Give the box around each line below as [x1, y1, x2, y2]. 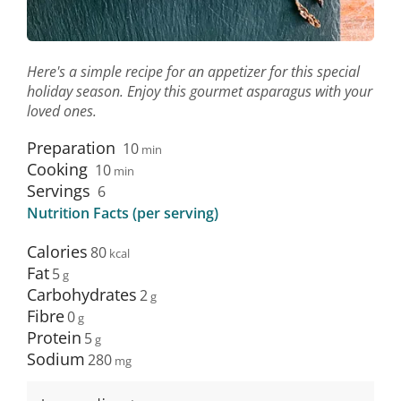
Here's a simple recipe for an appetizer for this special [27, 62, 360, 82]
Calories [27, 241, 88, 263]
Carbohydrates [27, 284, 137, 306]
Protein [27, 327, 81, 349]
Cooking [27, 158, 88, 181]
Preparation [27, 137, 115, 159]
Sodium [27, 348, 85, 371]
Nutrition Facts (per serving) [27, 203, 218, 224]
